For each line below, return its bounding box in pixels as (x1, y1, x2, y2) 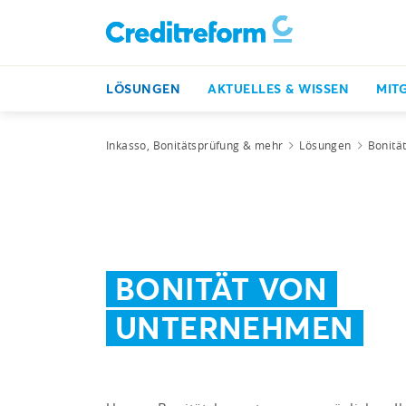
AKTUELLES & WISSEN (208, 80, 349, 97)
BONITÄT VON (115, 267, 328, 308)
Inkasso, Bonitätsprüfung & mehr (106, 138, 284, 152)
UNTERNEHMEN (115, 306, 354, 347)
